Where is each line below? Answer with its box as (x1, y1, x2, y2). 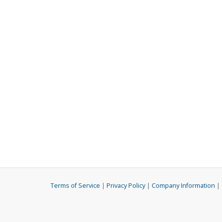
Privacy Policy (107, 181, 145, 190)
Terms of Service (51, 181, 100, 190)
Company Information (152, 181, 215, 190)
